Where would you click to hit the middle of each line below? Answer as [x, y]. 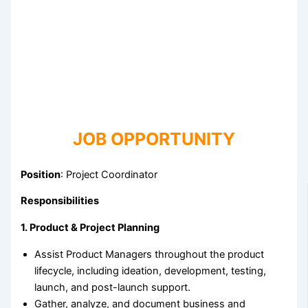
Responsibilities [60, 201]
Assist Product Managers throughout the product [150, 254]
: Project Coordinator [109, 174]
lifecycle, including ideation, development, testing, [151, 271]
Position [41, 174]
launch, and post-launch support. [113, 287]
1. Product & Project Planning [90, 228]
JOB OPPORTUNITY [154, 139]
